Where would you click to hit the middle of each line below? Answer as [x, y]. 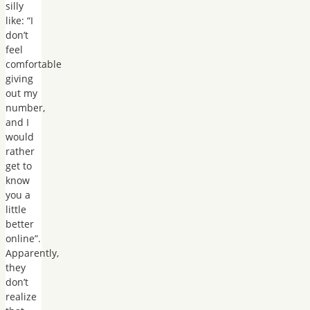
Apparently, [32, 253]
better [20, 224]
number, [25, 107]
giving [19, 78]
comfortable [34, 64]
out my [21, 93]
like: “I [19, 20]
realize [21, 296]
